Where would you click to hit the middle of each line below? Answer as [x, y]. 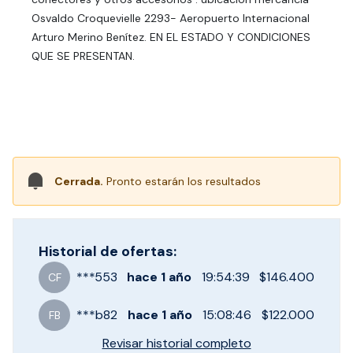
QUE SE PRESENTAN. [83, 56]
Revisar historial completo [176, 343]
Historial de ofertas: [108, 251]
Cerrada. [79, 181]
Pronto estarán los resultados [182, 181]
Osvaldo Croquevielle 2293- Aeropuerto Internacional [171, 18]
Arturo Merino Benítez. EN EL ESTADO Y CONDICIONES [171, 37]
